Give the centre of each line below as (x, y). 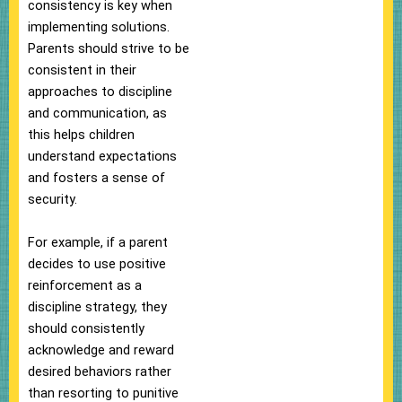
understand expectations (102, 156)
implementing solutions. (99, 26)
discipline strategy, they (97, 306)
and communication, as (97, 113)
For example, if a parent (98, 242)
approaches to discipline (100, 91)
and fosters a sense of (96, 177)
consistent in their (82, 70)
